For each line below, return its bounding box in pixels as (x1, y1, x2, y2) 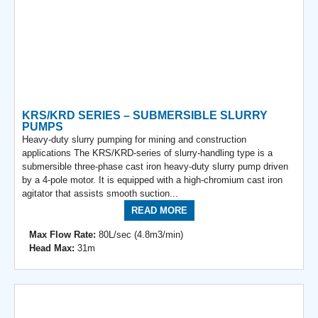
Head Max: (29, 242, 75, 253)
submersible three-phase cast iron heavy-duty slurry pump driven (22, 160, 288, 172)
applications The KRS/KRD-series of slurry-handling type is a (22, 147, 273, 158)
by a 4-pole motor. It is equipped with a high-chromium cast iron (22, 174, 283, 185)
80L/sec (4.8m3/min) (96, 229, 183, 240)
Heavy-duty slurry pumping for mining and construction (22, 133, 246, 145)
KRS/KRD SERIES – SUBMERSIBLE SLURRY (22, 109, 268, 121)
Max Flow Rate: (29, 229, 96, 240)
